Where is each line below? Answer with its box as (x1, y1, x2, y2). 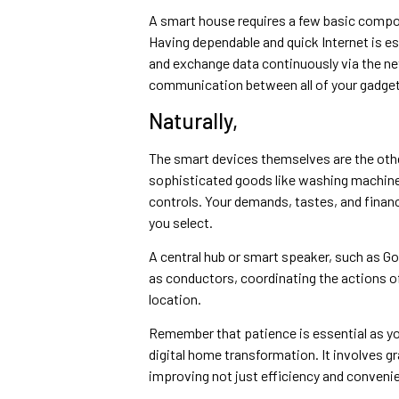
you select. (148, 213, 213, 231)
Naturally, (148, 107, 238, 134)
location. (148, 290, 201, 308)
